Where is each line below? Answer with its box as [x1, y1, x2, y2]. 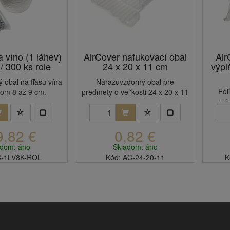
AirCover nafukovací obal [83, 50, 187, 63]
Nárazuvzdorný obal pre [96, 76, 174, 87]
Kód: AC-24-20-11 [105, 152, 165, 162]
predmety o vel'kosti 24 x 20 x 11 [82, 87, 188, 97]
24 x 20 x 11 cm [102, 60, 168, 73]
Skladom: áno [112, 142, 158, 152]
